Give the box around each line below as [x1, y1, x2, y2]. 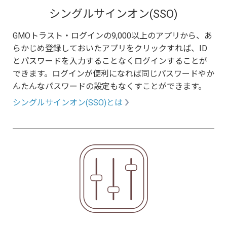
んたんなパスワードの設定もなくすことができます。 [13, 81, 206, 91]
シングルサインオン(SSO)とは [13, 97, 123, 107]
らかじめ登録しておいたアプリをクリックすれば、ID [13, 43, 207, 53]
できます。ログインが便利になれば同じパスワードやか [13, 68, 214, 79]
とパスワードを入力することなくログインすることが [13, 56, 207, 66]
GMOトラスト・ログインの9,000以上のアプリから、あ [13, 30, 212, 41]
